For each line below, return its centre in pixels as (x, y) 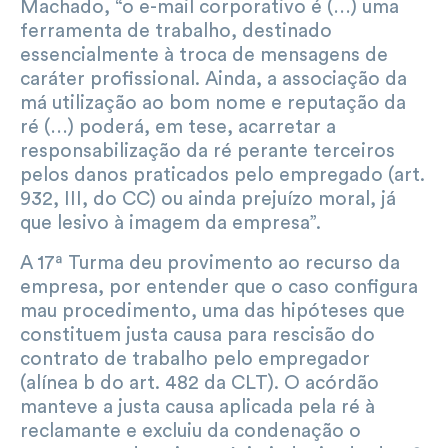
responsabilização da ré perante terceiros (207, 150)
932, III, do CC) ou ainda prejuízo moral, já (208, 198)
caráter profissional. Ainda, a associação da (213, 78)
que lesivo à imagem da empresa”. (170, 222)
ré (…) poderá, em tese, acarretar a (178, 126)
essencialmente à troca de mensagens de (204, 54)
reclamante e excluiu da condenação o (190, 430)
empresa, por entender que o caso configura (219, 286)
